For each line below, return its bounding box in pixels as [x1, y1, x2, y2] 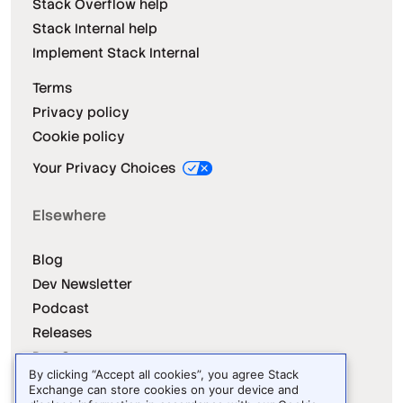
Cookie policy [32, 128, 125, 146]
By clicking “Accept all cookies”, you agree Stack [29, 367, 299, 381]
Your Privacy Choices [32, 159, 179, 177]
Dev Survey [32, 348, 108, 366]
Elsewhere [32, 206, 106, 226]
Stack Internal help [32, 20, 157, 38]
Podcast [32, 300, 89, 318]
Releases [32, 324, 92, 342]
